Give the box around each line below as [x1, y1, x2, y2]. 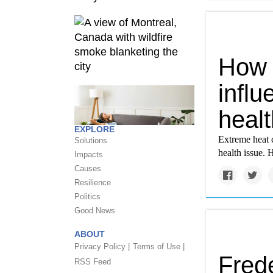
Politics [74, 192, 101, 201]
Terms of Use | [133, 242, 185, 251]
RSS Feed [74, 257, 111, 266]
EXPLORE [74, 124, 115, 134]
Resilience [74, 178, 111, 187]
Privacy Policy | [74, 242, 130, 251]
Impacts [74, 150, 103, 159]
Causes [74, 164, 101, 173]
